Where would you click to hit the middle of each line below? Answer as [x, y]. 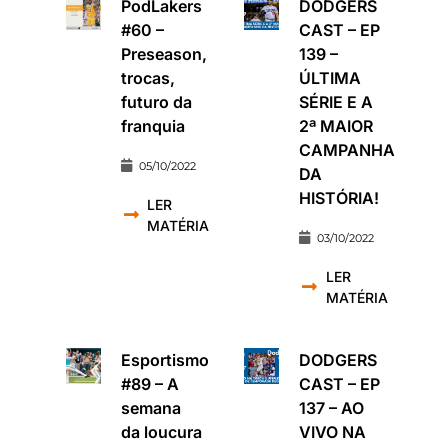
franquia [153, 125]
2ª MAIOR [336, 125]
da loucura [162, 431]
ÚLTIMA [330, 77]
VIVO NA [333, 431]
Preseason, [164, 53]
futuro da [157, 101]
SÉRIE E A [336, 101]
